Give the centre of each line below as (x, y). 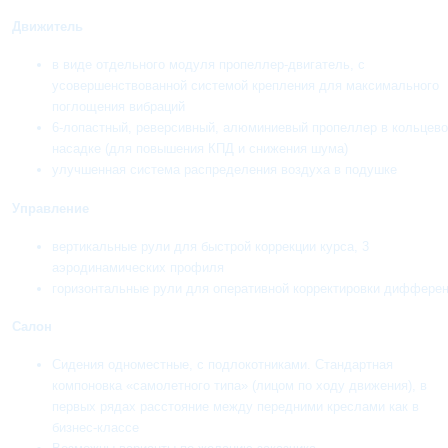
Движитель (48, 26)
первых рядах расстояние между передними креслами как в (236, 407)
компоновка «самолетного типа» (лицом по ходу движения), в (240, 386)
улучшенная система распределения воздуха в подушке (225, 170)
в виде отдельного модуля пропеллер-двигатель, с (209, 65)
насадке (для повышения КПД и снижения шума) (200, 149)
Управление (51, 208)
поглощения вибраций (119, 107)
